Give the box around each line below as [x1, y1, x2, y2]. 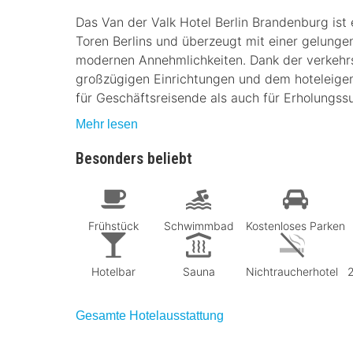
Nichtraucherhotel [246, 264, 338, 278]
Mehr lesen [76, 117, 138, 131]
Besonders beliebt [76, 149, 192, 168]
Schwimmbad [163, 218, 234, 232]
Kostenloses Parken [246, 218, 345, 232]
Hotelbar [91, 264, 136, 278]
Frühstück [88, 218, 139, 232]
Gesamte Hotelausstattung [76, 308, 224, 322]
